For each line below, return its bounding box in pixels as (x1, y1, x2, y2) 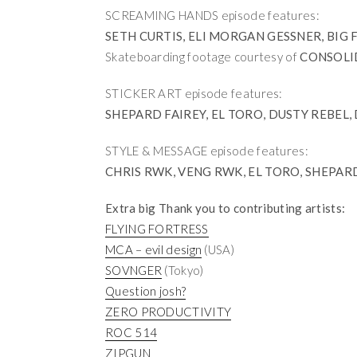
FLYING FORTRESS (105, 222, 209, 236)
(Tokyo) (162, 263, 204, 277)
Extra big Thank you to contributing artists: (105, 201, 346, 215)
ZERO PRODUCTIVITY (105, 304, 232, 319)
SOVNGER (105, 263, 163, 277)
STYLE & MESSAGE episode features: (105, 143, 308, 158)
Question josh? (105, 284, 186, 298)
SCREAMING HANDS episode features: (105, 8, 320, 22)
